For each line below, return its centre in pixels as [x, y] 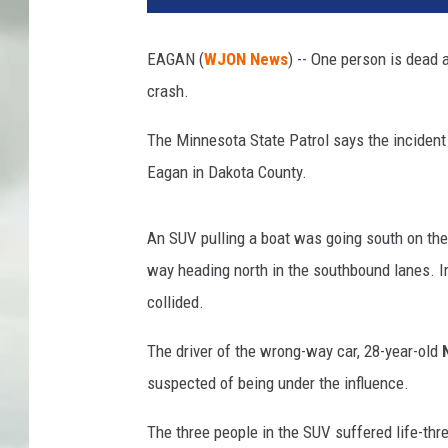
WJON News [246, 59]
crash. [168, 91]
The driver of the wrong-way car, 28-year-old [294, 351]
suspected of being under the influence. [278, 383]
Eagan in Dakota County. [227, 172]
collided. [175, 302]
